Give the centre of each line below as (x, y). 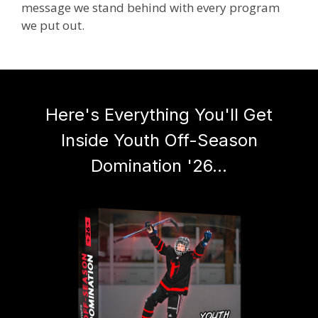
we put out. (53, 26)
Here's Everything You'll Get (159, 114)
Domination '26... (159, 165)
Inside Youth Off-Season (159, 140)
